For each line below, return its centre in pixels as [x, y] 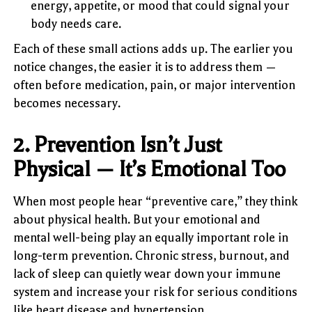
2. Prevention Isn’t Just [118, 145]
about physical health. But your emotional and [137, 219]
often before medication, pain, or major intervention [155, 85]
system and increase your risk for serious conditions [156, 291]
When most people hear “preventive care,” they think [156, 201]
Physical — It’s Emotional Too [150, 169]
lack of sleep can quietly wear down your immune [147, 273]
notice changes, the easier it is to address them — [145, 67]
